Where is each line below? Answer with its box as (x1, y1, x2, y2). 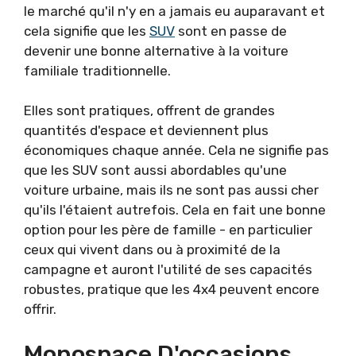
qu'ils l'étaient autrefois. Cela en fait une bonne (24, 202, 326, 219)
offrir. (24, 301, 56, 318)
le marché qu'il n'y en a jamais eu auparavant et (24, 2, 325, 19)
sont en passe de (175, 22, 287, 39)
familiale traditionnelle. (24, 62, 171, 79)
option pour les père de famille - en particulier (24, 222, 312, 238)
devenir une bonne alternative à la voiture (24, 42, 288, 59)
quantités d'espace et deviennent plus (24, 122, 269, 139)
